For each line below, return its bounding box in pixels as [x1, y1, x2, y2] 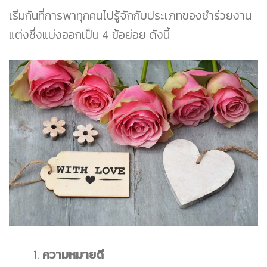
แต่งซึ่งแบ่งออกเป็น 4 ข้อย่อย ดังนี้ [9, 26, 170, 44]
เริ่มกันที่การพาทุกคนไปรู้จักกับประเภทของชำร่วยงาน [9, 7, 252, 24]
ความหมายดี [42, 246, 104, 263]
